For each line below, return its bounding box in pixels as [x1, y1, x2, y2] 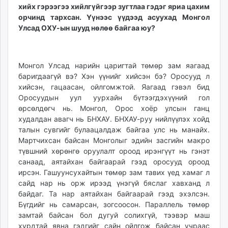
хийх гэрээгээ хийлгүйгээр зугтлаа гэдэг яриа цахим [18, 2, 210, 11]
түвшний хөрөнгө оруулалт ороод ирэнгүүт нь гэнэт [18, 147, 210, 156]
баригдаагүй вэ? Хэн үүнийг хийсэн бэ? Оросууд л [18, 72, 210, 81]
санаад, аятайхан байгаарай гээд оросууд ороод [18, 157, 210, 166]
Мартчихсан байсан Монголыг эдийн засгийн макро [18, 136, 210, 145]
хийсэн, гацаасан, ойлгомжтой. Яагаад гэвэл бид [18, 82, 210, 92]
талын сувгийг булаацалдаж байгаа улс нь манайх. [18, 125, 210, 134]
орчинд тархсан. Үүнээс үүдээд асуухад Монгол [18, 13, 210, 22]
